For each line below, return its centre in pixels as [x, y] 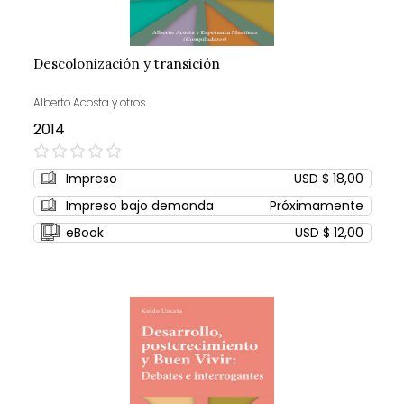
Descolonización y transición [126, 64]
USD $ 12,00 [329, 233]
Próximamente [316, 206]
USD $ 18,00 [328, 179]
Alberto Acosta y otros [89, 103]
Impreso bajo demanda [139, 206]
